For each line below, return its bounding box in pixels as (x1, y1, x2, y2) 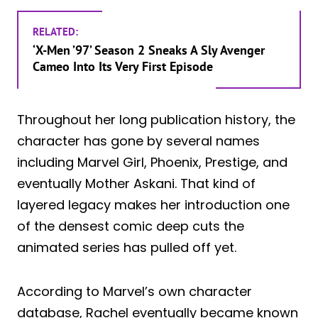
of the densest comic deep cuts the (17, 216, 244, 235)
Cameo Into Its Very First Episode (33, 57, 213, 75)
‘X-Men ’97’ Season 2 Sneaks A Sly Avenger (33, 41, 265, 58)
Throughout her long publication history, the (17, 110, 295, 128)
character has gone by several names (17, 131, 260, 150)
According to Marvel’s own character (17, 282, 252, 300)
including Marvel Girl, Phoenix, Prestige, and (17, 153, 287, 171)
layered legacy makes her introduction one (17, 195, 290, 214)
